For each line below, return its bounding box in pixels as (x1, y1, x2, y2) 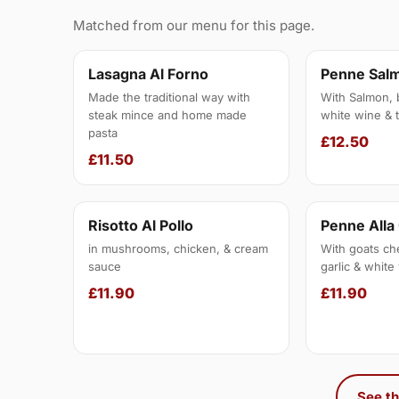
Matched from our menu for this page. (73, 17, 314, 35)
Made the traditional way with (88, 90, 250, 105)
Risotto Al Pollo (88, 216, 193, 235)
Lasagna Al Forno (88, 65, 208, 84)
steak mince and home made (88, 108, 247, 123)
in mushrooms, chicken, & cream (88, 241, 268, 256)
